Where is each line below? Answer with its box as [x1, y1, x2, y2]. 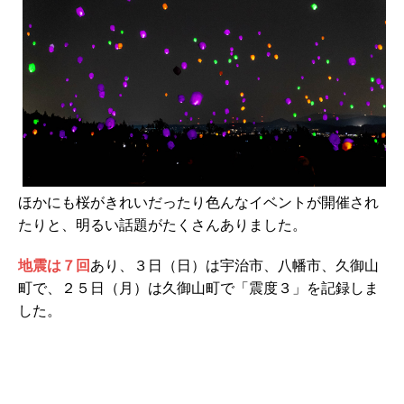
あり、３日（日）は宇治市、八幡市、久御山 [90, 254, 379, 275]
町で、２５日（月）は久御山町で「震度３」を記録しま [18, 277, 379, 298]
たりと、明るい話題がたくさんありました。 [18, 214, 307, 234]
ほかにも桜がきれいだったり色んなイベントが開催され [18, 191, 379, 212]
